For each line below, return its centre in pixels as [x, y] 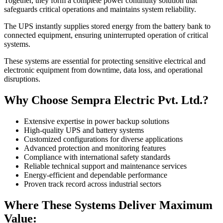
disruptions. [22, 79]
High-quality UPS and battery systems [84, 130]
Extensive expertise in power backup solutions [97, 121]
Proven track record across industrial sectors [93, 184]
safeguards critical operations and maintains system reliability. [100, 9]
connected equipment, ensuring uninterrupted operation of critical [106, 35]
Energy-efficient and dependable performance [96, 175]
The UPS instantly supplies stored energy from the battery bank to [107, 26]
